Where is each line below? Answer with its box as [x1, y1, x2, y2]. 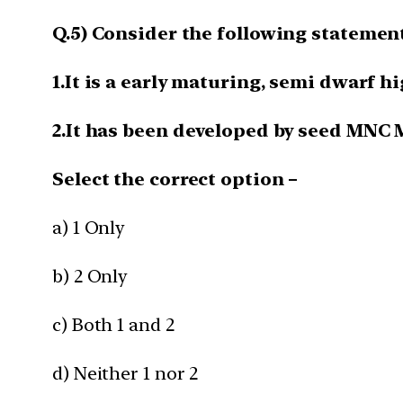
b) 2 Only [52, 264, 129, 287]
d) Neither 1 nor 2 [52, 362, 199, 384]
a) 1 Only [52, 216, 126, 238]
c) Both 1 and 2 [52, 313, 175, 336]
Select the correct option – [52, 167, 299, 190]
